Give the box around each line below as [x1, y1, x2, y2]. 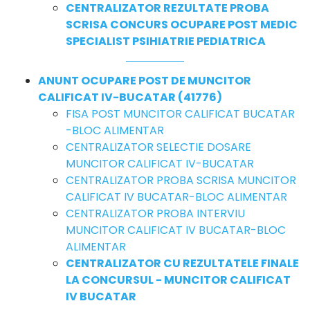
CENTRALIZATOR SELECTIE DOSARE [66, 138, 251, 155]
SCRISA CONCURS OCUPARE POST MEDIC [66, 16, 298, 33]
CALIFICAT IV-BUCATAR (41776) [38, 89, 222, 105]
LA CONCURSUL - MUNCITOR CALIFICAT [66, 271, 291, 288]
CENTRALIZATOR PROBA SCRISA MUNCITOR [66, 172, 296, 188]
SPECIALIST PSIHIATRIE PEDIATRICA [66, 33, 266, 49]
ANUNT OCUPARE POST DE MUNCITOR [38, 72, 251, 89]
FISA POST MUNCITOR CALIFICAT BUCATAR [66, 105, 295, 122]
